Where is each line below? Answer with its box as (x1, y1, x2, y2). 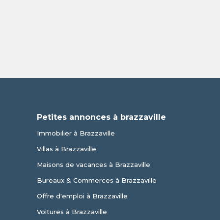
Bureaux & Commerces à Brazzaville (36, 176, 157, 184)
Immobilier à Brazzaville (36, 129, 115, 137)
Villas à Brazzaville (36, 145, 96, 153)
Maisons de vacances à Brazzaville (36, 161, 150, 168)
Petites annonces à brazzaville (36, 112, 166, 122)
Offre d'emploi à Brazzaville (36, 192, 128, 200)
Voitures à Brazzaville (36, 208, 107, 216)
